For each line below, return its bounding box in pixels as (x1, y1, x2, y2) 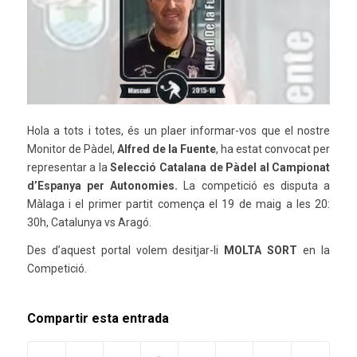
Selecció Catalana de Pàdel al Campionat (110, 160, 331, 174)
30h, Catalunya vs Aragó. (26, 215, 151, 229)
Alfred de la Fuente (116, 142, 217, 155)
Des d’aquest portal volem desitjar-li (26, 243, 225, 257)
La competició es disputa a (178, 178, 331, 192)
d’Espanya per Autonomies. (26, 178, 178, 192)
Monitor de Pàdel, (26, 142, 117, 155)
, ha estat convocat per (216, 142, 331, 155)
